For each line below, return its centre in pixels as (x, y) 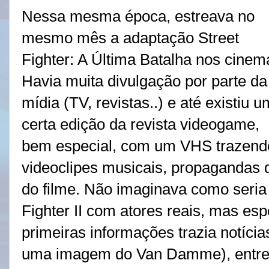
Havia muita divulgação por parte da (144, 81)
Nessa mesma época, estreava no (138, 17)
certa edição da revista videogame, (141, 125)
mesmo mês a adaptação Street (130, 38)
